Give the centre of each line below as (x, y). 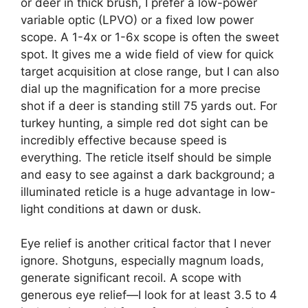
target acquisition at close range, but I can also (150, 71)
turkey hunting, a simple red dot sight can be (144, 123)
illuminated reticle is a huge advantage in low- (148, 191)
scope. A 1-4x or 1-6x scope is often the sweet (150, 37)
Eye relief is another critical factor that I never (146, 244)
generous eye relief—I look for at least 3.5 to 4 (149, 295)
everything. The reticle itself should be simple (146, 157)
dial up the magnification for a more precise (141, 88)
